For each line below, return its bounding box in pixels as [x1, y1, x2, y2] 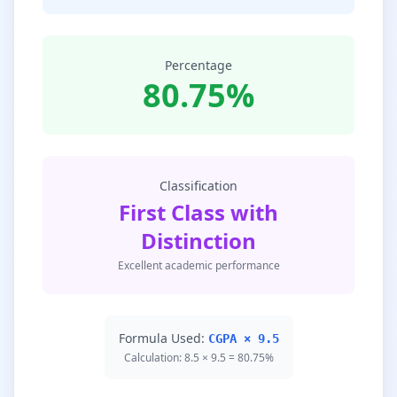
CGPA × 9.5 [207, 331, 279, 346]
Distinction [141, 226, 256, 255]
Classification [160, 177, 237, 194]
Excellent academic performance [117, 258, 280, 273]
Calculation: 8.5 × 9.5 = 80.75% [123, 350, 274, 365]
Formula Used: [118, 330, 208, 346]
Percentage [165, 57, 232, 74]
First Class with [119, 198, 278, 227]
